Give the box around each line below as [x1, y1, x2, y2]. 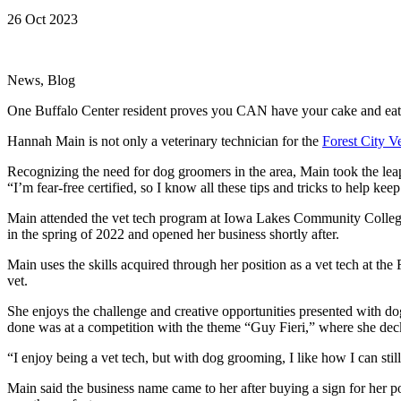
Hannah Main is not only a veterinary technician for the [7, 132, 322, 149]
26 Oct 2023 [7, 11, 78, 27]
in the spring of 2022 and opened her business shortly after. [7, 226, 339, 242]
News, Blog [7, 72, 75, 88]
